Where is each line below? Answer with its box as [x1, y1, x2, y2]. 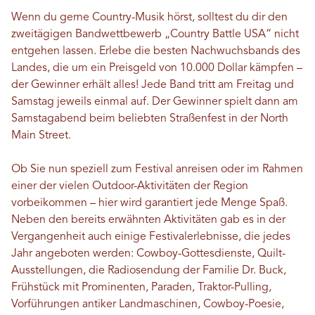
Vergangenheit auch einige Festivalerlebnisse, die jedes [11, 231, 290, 243]
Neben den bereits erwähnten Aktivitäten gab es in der [11, 214, 285, 226]
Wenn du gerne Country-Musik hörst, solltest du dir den [11, 11, 288, 23]
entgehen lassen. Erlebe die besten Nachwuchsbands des [11, 45, 300, 57]
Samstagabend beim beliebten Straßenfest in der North [11, 112, 288, 124]
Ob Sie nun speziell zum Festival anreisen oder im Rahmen [11, 163, 303, 175]
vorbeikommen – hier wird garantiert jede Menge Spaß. [11, 197, 288, 209]
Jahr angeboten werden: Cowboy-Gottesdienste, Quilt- [11, 247, 285, 259]
